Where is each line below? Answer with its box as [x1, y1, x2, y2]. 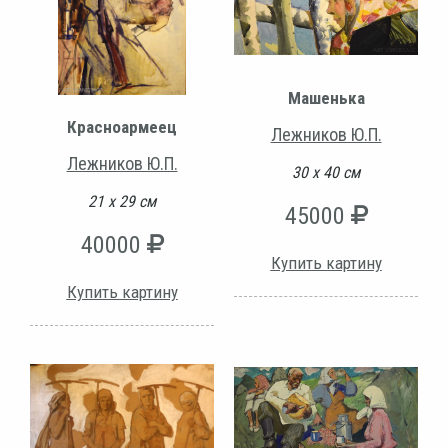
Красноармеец [67, 116, 177, 137]
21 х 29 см [88, 191, 156, 211]
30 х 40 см [292, 163, 360, 183]
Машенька [287, 88, 365, 109]
